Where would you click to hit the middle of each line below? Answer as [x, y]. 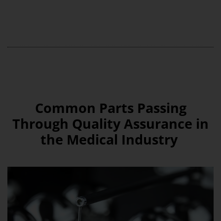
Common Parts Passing [110, 108]
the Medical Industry [110, 139]
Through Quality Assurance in [110, 124]
